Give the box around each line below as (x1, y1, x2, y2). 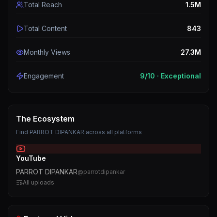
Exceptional (161, 72, 201, 80)
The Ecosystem (16, 114, 75, 124)
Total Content (24, 24, 67, 32)
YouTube (16, 154, 46, 162)
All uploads (23, 179, 54, 186)
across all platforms (84, 128, 142, 136)
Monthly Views (24, 48, 70, 56)
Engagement (24, 72, 64, 80)
